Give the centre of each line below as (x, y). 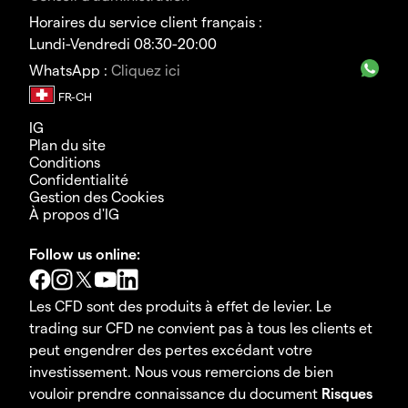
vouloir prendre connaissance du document (175, 393)
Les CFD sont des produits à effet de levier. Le (180, 306)
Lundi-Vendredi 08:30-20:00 (123, 44)
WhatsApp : (70, 70)
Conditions (65, 162)
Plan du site (67, 145)
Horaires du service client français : (146, 22)
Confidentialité (79, 179)
